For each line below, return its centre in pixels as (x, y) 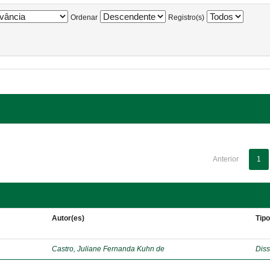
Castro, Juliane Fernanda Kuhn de (108, 249)
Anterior (225, 159)
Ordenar (84, 17)
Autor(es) (68, 218)
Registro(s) (186, 17)
